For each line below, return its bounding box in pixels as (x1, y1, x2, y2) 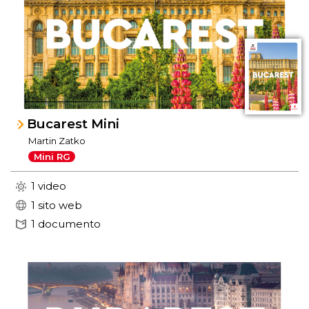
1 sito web (31, 198, 82, 212)
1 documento (31, 217, 101, 231)
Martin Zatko (28, 135, 86, 146)
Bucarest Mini (27, 116, 120, 132)
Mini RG (33, 150, 70, 162)
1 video (31, 179, 66, 193)
